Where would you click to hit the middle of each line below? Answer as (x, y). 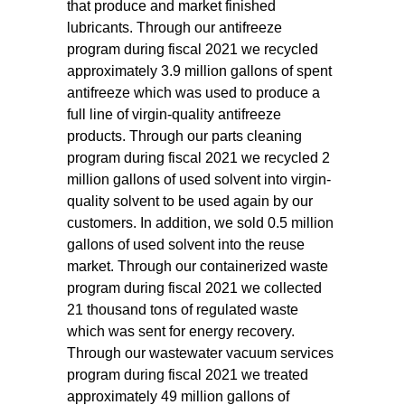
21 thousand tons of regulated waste (183, 310)
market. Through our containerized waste (198, 266)
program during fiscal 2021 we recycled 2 (198, 158)
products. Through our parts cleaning (184, 136)
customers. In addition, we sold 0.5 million (200, 223)
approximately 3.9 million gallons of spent (199, 71)
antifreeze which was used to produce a (193, 93)
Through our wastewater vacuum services (200, 353)
